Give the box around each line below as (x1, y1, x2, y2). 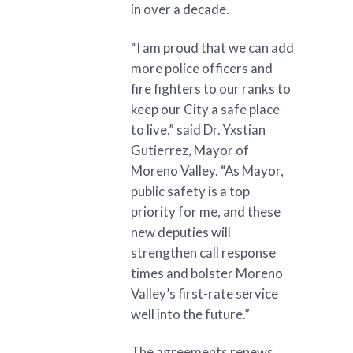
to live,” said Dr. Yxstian (130, 121, 266, 138)
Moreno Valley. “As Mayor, (130, 162, 284, 179)
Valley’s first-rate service (130, 284, 278, 302)
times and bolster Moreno (130, 264, 283, 281)
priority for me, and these (130, 203, 281, 220)
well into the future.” (130, 305, 250, 322)
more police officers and (130, 59, 273, 76)
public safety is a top (130, 182, 250, 199)
